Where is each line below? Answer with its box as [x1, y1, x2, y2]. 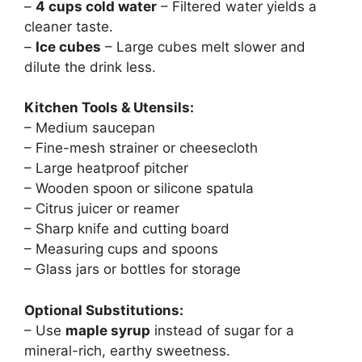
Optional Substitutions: [24, 301, 183, 318]
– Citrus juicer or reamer [24, 200, 179, 217]
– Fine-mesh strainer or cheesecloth [24, 140, 258, 157]
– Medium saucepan [24, 120, 155, 137]
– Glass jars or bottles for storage [24, 261, 241, 278]
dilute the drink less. [24, 58, 156, 75]
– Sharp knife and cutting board [24, 221, 229, 238]
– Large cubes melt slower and [101, 38, 305, 55]
